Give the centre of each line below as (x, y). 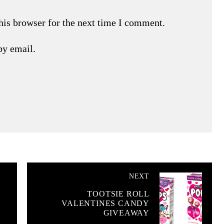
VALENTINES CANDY (105, 203)
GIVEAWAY (126, 212)
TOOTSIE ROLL (118, 193)
